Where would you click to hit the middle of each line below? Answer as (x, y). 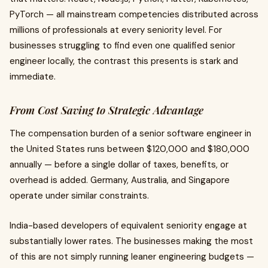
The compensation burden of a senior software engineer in (130, 133)
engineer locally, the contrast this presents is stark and (124, 61)
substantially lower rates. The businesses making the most (131, 241)
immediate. (33, 76)
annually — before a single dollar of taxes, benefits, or (119, 164)
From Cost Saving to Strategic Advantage (106, 110)
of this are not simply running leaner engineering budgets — (132, 256)
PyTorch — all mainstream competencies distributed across (134, 14)
